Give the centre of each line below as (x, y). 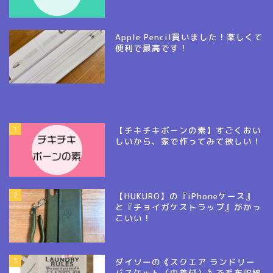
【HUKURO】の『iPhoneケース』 (185, 196)
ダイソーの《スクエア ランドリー (186, 262)
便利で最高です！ (152, 48)
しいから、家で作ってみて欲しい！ (189, 141)
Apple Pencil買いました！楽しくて (190, 37)
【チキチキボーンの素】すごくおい (189, 130)
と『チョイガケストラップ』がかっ (189, 207)
